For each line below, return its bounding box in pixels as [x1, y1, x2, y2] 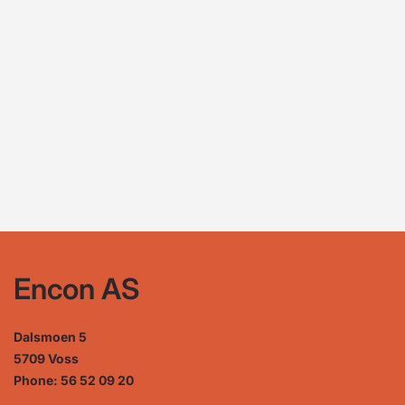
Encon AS [14, 271, 139, 306]
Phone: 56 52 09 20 [14, 372, 134, 388]
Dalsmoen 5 [14, 329, 87, 344]
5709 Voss [14, 351, 79, 366]
